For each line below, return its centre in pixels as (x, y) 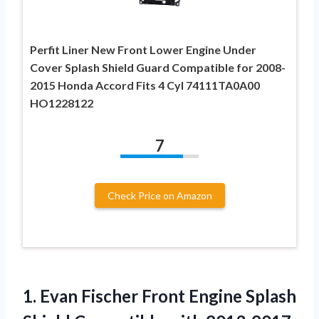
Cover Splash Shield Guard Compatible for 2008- (158, 68)
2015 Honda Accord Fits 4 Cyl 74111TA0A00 (145, 85)
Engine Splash (241, 296)
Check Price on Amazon (159, 196)
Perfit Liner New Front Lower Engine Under (143, 50)
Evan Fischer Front (113, 296)
